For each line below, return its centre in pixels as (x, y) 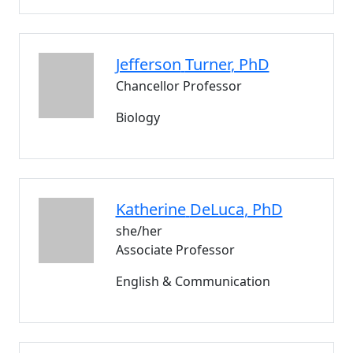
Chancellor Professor (178, 86)
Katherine (150, 209)
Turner (208, 64)
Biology (137, 117)
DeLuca (217, 209)
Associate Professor (175, 250)
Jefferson (148, 64)
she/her (139, 231)
